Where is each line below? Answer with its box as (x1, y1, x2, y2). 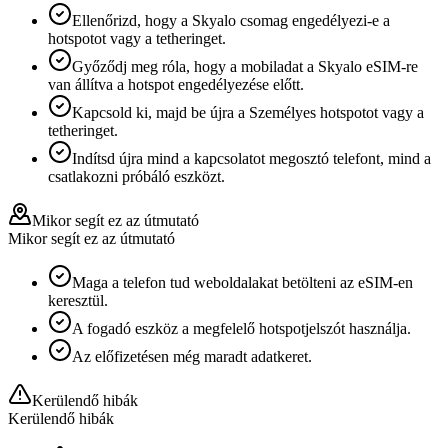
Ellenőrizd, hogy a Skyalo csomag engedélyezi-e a (72, 11, 390, 29)
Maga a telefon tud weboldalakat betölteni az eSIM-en (72, 273, 413, 291)
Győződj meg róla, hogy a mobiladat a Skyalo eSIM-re (72, 57, 418, 75)
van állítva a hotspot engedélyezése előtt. (48, 75, 304, 93)
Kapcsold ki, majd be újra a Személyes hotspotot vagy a (72, 103, 424, 121)
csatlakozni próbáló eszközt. (48, 167, 225, 185)
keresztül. (48, 291, 108, 309)
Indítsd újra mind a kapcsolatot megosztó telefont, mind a (72, 149, 431, 167)
